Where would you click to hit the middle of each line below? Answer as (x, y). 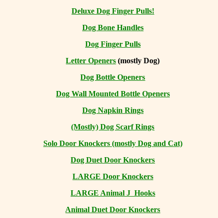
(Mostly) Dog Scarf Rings (113, 127)
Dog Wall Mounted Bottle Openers (113, 94)
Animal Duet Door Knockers (113, 209)
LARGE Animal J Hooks (113, 193)
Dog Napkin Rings (113, 110)
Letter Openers (91, 61)
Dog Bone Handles (113, 27)
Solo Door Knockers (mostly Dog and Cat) (113, 143)
